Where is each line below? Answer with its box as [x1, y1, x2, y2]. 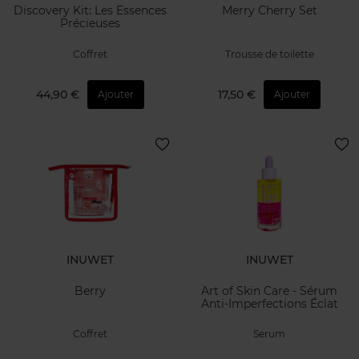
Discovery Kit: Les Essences [13, 3, 167, 18]
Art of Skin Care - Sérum [201, 283, 337, 298]
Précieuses [59, 16, 120, 31]
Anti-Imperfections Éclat [200, 296, 338, 311]
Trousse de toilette [224, 47, 314, 60]
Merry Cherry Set [221, 3, 317, 18]
